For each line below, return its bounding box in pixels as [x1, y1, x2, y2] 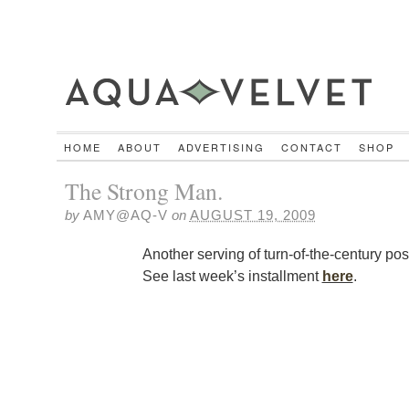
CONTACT [281, 139, 343, 154]
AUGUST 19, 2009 [189, 207, 316, 223]
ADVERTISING [178, 139, 266, 154]
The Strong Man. [64, 174, 223, 206]
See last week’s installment [142, 267, 322, 284]
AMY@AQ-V [82, 207, 168, 223]
